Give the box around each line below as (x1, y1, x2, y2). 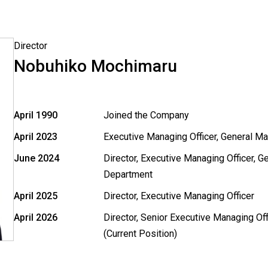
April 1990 (14, 109, 57, 121)
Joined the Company (103, 109, 189, 121)
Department (103, 169, 153, 180)
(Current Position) (103, 228, 177, 239)
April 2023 (14, 131, 57, 142)
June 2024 (14, 153, 59, 164)
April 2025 (14, 190, 57, 202)
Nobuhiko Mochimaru (14, 56, 177, 76)
